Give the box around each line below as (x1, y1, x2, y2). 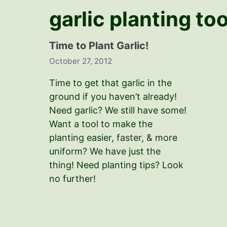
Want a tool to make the (49, 118, 153, 129)
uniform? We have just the (49, 145, 161, 157)
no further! (49, 173, 96, 184)
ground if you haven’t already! (49, 91, 177, 102)
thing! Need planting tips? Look (49, 159, 183, 170)
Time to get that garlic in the (49, 77, 172, 88)
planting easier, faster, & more (49, 132, 177, 143)
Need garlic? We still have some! (49, 104, 186, 116)
